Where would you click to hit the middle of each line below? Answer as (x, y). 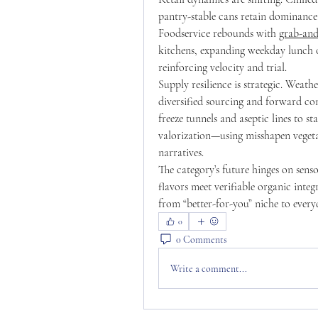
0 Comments (202, 239)
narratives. (181, 153)
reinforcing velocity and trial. (223, 67)
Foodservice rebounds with (219, 33)
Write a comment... (209, 268)
